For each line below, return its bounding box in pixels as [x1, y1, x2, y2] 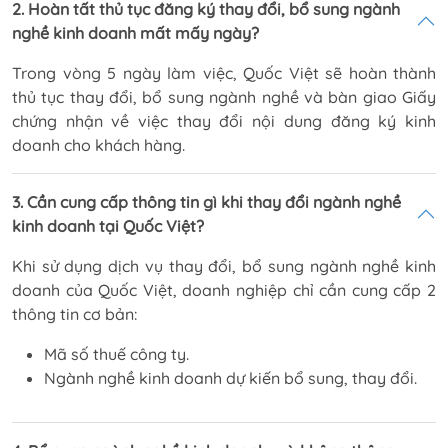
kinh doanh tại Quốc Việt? [12, 215, 204, 236]
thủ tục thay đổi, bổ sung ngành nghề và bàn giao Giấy [12, 86, 436, 107]
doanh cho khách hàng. [12, 134, 185, 155]
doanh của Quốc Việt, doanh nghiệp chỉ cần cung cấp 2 [12, 279, 436, 300]
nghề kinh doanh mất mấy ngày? [12, 22, 259, 43]
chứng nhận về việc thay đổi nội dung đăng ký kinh [12, 110, 436, 131]
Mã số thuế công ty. [44, 343, 189, 364]
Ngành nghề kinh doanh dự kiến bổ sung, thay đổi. [44, 367, 417, 388]
